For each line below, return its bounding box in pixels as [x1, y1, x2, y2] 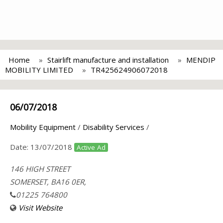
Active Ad [77, 143, 106, 152]
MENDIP [186, 55, 216, 65]
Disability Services [83, 122, 144, 132]
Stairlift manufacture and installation [47, 55, 169, 65]
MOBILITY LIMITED [5, 65, 73, 75]
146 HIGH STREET [10, 164, 70, 174]
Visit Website [18, 203, 62, 213]
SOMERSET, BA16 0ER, [10, 177, 86, 187]
